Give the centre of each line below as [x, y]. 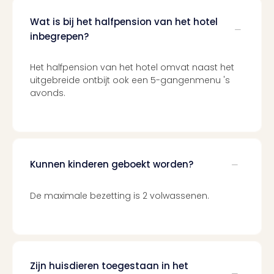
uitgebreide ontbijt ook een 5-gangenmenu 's [130, 80]
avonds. [48, 93]
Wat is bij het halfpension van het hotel [124, 22]
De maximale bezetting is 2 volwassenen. [120, 196]
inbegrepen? [59, 36]
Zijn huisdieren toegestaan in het [109, 266]
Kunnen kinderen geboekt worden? [112, 164]
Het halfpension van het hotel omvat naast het [132, 67]
